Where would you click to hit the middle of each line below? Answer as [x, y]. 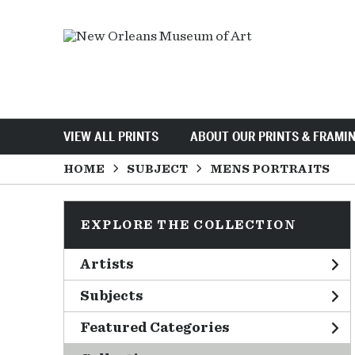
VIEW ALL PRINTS [111, 136]
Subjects [111, 296]
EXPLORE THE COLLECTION [189, 225]
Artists [107, 264]
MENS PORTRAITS [270, 169]
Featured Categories [155, 328]
